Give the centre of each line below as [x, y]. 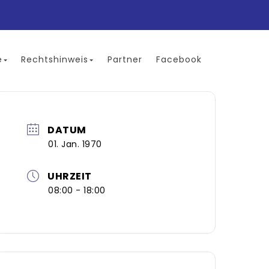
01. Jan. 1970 [75, 144]
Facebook [179, 59]
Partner [125, 59]
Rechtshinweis [55, 59]
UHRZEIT [70, 176]
